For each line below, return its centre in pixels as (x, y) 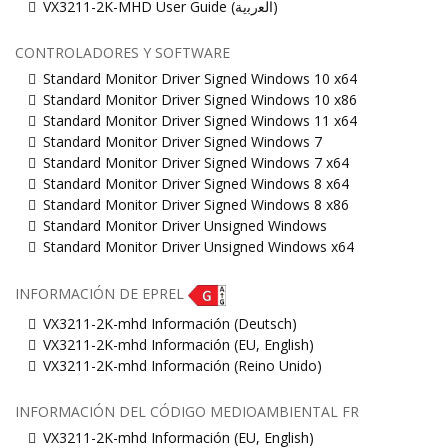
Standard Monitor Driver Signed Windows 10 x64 (200, 79)
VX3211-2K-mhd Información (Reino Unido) (182, 366)
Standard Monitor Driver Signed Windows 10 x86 (200, 100)
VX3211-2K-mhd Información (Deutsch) (170, 324)
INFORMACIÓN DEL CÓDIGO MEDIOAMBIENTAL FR (187, 412)
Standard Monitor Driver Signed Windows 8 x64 (196, 184)
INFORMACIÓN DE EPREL (101, 294)
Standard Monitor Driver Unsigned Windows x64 (198, 247)
